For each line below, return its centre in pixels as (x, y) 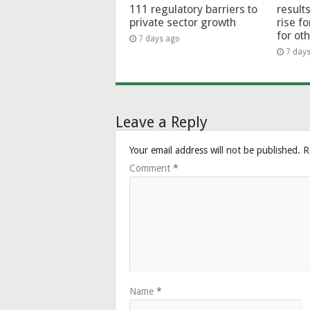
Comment (151, 168)
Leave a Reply (162, 122)
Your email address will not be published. (215, 151)
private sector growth (183, 23)
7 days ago (159, 39)
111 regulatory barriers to (193, 10)
